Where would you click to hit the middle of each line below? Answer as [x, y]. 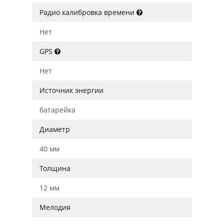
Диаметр [55, 129]
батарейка [57, 110]
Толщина [55, 168]
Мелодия [55, 207]
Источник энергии [71, 90]
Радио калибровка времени [88, 12]
